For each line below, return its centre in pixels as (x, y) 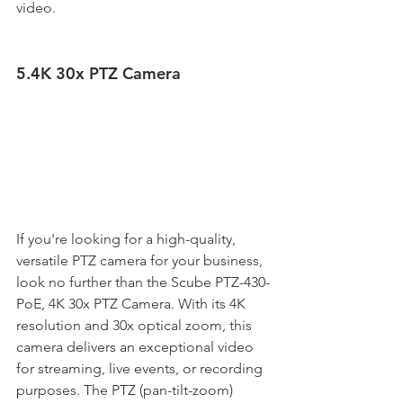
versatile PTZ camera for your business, (141, 260)
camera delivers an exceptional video (137, 346)
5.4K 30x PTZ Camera (99, 73)
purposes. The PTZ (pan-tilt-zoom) (126, 390)
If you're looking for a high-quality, (128, 238)
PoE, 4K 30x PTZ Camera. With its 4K (133, 303)
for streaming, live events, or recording (141, 368)
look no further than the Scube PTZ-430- (143, 282)
